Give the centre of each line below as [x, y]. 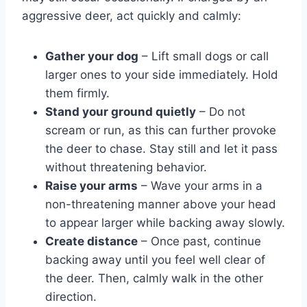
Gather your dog [92, 57]
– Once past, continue [199, 242]
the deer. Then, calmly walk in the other [154, 279]
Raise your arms [91, 186]
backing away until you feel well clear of [155, 260]
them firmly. [77, 94]
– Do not [221, 112]
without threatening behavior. [126, 168]
